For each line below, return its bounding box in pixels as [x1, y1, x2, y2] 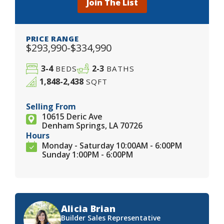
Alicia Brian [61, 202, 116, 215]
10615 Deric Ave [42, 111, 102, 122]
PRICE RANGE [26, 33, 79, 43]
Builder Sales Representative [61, 213, 160, 223]
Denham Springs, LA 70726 [42, 120, 142, 131]
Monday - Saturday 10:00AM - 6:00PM [42, 140, 182, 151]
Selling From [26, 101, 76, 112]
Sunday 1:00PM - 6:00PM [42, 149, 133, 160]
